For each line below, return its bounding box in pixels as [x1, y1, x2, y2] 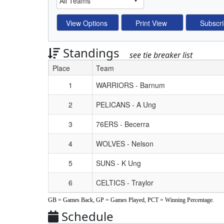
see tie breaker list [129, 49, 192, 60]
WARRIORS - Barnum [96, 79, 165, 90]
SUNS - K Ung [96, 157, 141, 168]
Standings [63, 44, 119, 61]
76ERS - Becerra [96, 118, 149, 129]
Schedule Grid [52, 79, 91, 88]
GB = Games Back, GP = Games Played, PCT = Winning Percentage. [48, 196, 214, 203]
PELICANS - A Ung [96, 99, 156, 109]
